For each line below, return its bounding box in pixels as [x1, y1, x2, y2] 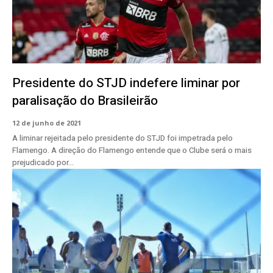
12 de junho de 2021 [12, 118, 81, 128]
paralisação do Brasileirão [12, 91, 158, 111]
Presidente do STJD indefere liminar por [12, 74, 240, 93]
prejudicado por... [12, 157, 74, 169]
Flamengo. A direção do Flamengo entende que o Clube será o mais [12, 144, 252, 157]
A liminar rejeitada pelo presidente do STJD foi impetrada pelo [12, 132, 233, 144]
